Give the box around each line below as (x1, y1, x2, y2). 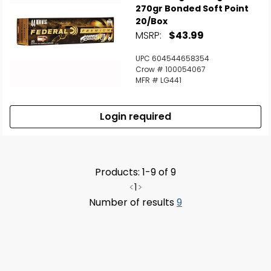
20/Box (135, 15, 168, 27)
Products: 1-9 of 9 (95, 165, 176, 179)
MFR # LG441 (135, 75, 181, 85)
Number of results (89, 195, 177, 209)
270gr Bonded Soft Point (135, 2, 249, 15)
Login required (100, 109, 171, 123)
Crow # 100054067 (135, 64, 206, 74)
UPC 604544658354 (135, 53, 209, 64)
